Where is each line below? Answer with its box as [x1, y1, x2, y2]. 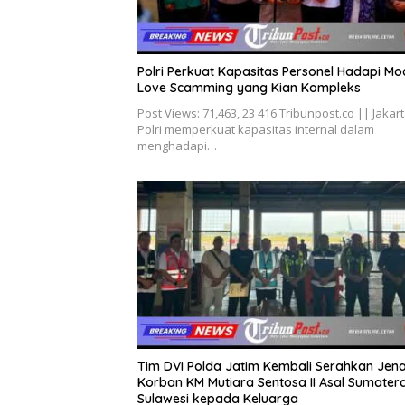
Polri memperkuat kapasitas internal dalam [137, 121, 374, 138]
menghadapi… [137, 137, 217, 155]
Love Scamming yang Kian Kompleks [137, 80, 361, 97]
